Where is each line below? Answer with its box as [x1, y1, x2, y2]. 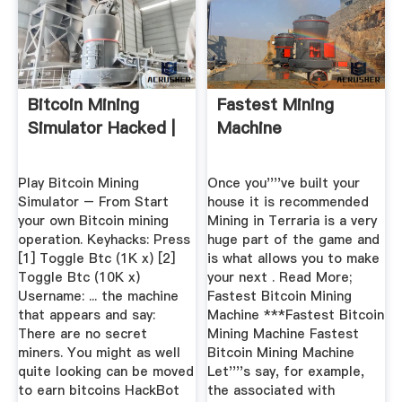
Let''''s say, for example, [207, 362, 365, 380]
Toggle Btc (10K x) [17, 267, 140, 286]
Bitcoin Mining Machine [207, 343, 355, 362]
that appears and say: [17, 305, 155, 324]
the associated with [207, 380, 336, 399]
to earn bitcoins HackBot [17, 380, 179, 399]
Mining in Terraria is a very [207, 211, 378, 230]
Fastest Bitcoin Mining [207, 286, 353, 305]
